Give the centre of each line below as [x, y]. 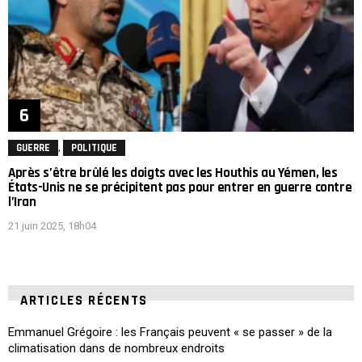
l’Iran [22, 202]
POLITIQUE [94, 147]
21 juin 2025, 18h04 [52, 226]
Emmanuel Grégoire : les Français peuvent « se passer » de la [170, 333]
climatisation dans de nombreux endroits [116, 349]
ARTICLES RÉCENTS [84, 301]
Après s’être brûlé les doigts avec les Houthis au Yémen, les [173, 173]
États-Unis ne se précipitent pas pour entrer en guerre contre [180, 188]
